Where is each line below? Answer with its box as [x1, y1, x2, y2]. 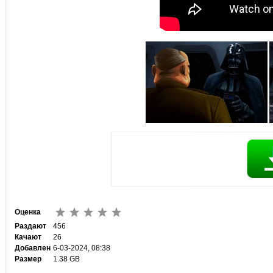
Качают [14, 233, 41, 241]
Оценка [14, 208, 41, 216]
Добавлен [14, 244, 51, 252]
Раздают [14, 222, 46, 230]
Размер [14, 255, 41, 263]
